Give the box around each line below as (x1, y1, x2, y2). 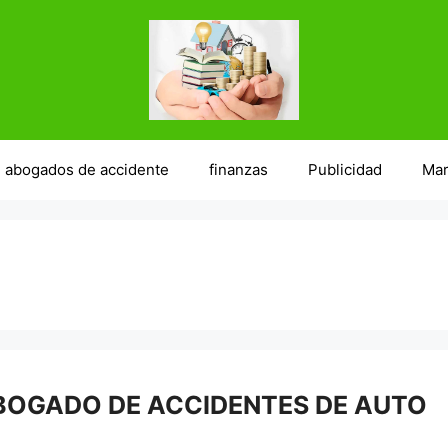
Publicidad (307, 160, 382, 180)
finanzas (208, 160, 268, 180)
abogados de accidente (4, 160, 169, 180)
